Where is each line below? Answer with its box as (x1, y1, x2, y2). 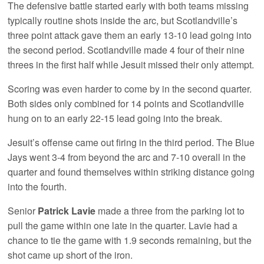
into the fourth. (8, 179, 67, 193)
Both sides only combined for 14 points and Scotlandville (8, 96, 245, 110)
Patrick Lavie (38, 203, 98, 217)
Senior (8, 203, 38, 217)
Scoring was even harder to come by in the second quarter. (8, 81, 252, 95)
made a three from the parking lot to (98, 203, 245, 217)
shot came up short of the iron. (8, 247, 133, 262)
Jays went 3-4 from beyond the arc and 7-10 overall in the (8, 150, 246, 164)
